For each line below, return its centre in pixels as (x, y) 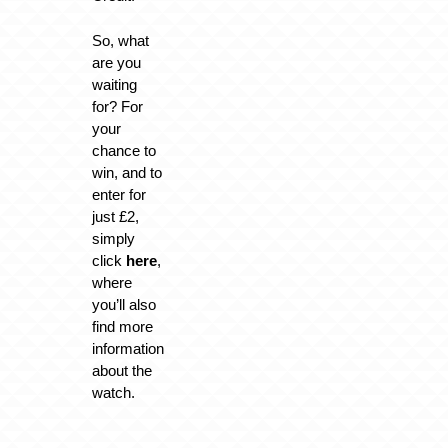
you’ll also (123, 304)
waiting (114, 84)
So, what (120, 40)
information (127, 348)
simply (113, 238)
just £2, (115, 216)
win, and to (126, 172)
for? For (117, 106)
